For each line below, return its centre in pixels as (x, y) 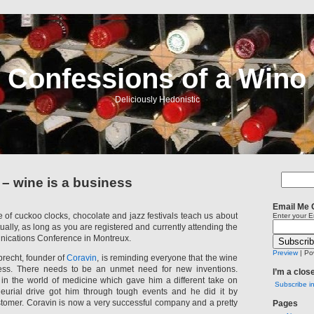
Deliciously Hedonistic (157, 100)
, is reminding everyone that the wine (168, 258)
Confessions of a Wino (157, 78)
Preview (285, 253)
